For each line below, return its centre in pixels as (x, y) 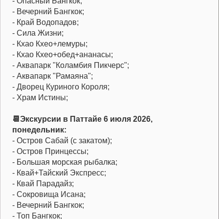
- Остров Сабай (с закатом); (62, 141)
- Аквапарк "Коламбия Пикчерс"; (72, 66)
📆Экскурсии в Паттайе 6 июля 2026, (82, 119)
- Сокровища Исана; (49, 195)
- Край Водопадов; (45, 22)
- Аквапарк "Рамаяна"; (53, 76)
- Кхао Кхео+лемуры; (50, 44)
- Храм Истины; (40, 98)
